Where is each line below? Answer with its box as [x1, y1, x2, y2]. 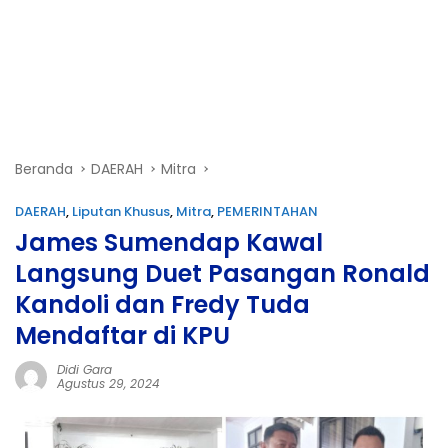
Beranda [15, 159, 73, 179]
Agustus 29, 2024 [57, 375, 160, 392]
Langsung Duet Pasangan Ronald [15, 257, 430, 290]
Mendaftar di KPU [15, 319, 230, 352]
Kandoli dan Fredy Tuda [15, 288, 310, 321]
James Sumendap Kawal [15, 226, 323, 259]
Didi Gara [57, 361, 112, 378]
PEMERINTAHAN [217, 202, 318, 221]
